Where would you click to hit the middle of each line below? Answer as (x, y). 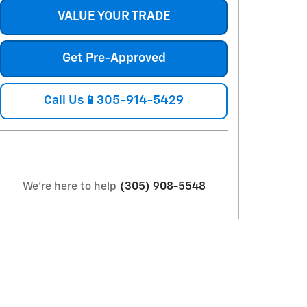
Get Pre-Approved (114, 59)
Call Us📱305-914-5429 (114, 100)
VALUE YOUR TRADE (114, 17)
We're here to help (69, 187)
